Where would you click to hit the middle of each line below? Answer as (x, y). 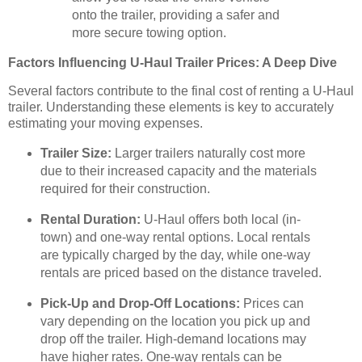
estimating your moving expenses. (105, 124)
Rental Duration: (90, 220)
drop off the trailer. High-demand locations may (173, 339)
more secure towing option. (149, 32)
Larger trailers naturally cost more (208, 154)
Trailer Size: (76, 154)
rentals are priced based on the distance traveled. (181, 273)
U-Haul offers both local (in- (220, 220)
